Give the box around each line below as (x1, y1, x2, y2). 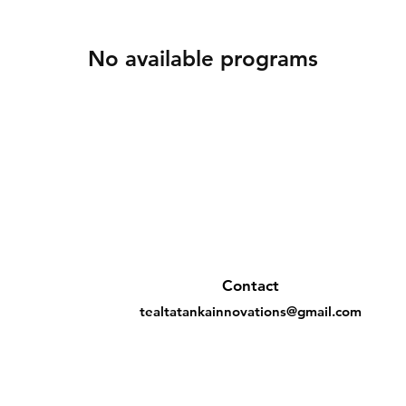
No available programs (88, 45, 318, 72)
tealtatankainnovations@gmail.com (139, 303, 362, 320)
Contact (221, 276, 279, 295)
